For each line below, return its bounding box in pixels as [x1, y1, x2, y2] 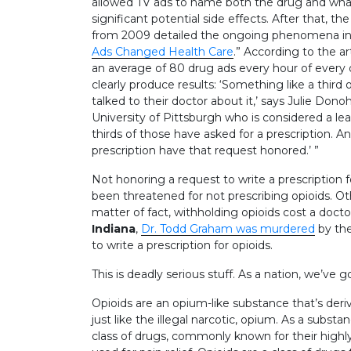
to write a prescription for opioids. [92, 237, 273, 252]
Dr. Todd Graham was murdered [141, 221, 315, 236]
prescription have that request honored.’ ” [92, 143, 319, 157]
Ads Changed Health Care [92, 44, 233, 59]
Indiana [92, 221, 136, 236]
